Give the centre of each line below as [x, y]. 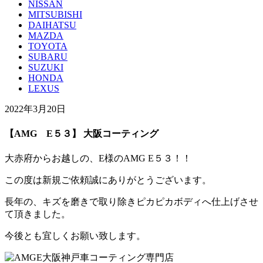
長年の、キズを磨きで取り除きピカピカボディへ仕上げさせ [131, 202]
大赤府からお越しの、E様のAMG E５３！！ [98, 159]
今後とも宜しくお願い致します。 [75, 236]
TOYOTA [48, 46]
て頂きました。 [38, 214]
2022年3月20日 [35, 109]
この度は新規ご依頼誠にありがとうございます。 [108, 180]
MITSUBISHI [55, 14]
